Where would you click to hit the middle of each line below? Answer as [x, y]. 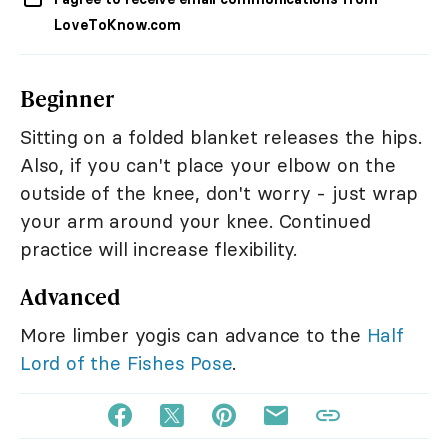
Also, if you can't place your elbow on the [208, 164]
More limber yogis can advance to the [193, 334]
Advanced [70, 296]
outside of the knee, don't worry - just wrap [219, 192]
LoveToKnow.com [117, 24]
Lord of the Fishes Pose [126, 362]
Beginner [67, 98]
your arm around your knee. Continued [195, 220]
